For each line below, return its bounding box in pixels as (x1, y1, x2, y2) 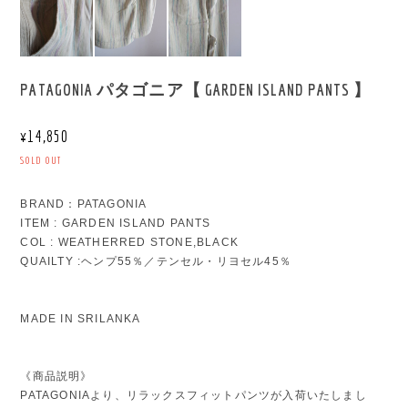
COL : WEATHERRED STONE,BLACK (20, 235, 239, 249)
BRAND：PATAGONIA (20, 197, 148, 210)
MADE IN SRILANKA (20, 311, 141, 325)
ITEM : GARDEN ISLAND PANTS (20, 216, 211, 229)
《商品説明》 (20, 369, 93, 382)
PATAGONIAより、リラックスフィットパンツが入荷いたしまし (20, 388, 367, 402)
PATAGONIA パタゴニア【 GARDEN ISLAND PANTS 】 (20, 79, 372, 99)
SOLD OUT (20, 154, 62, 166)
